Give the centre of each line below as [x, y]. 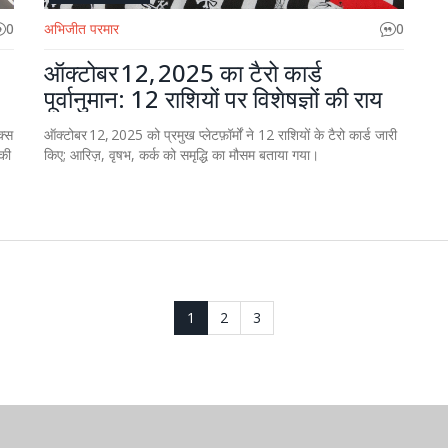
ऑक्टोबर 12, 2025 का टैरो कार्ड [183, 72]
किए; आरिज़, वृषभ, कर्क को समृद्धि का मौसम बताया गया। [181, 154]
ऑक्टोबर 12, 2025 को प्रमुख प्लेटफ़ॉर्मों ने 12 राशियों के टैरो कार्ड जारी [220, 134]
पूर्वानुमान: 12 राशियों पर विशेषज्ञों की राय [213, 98]
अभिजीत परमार [81, 28]
